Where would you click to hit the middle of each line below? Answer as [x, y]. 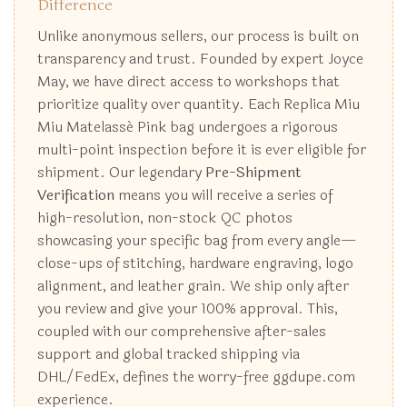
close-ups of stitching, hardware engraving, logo [195, 263]
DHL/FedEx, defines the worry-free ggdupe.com [196, 377]
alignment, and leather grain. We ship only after [193, 286]
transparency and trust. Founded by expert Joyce [200, 59]
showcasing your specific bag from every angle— [197, 241]
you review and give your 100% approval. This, [188, 309]
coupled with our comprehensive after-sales [182, 332]
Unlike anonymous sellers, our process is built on [198, 36]
